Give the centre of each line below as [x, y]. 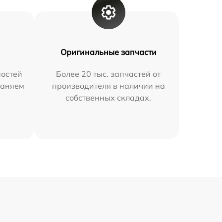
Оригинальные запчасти [108, 52]
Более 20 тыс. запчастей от [109, 74]
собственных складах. [109, 98]
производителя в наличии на [108, 86]
